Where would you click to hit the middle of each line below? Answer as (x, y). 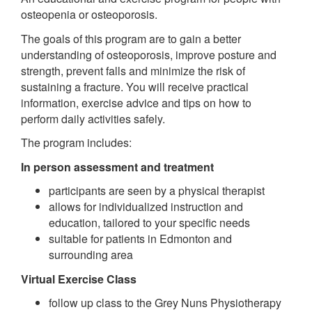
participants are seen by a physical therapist (157, 190)
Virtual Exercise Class (79, 279)
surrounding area (91, 255)
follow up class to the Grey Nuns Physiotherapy (165, 303)
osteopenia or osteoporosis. (89, 14)
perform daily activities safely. (93, 118)
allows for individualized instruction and (146, 206)
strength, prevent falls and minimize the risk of (133, 70)
